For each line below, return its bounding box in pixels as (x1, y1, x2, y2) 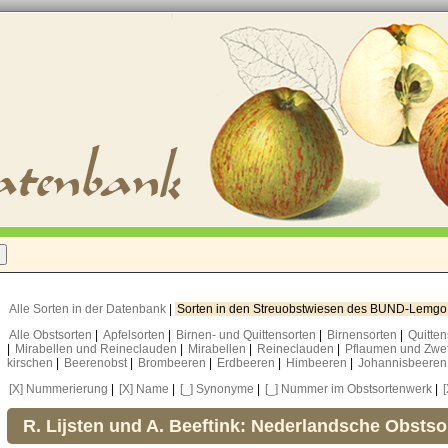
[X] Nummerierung (9, 382, 108, 396)
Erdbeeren (217, 356, 278, 370)
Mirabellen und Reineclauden (15, 342, 180, 356)
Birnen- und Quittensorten (176, 328, 319, 342)
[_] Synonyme (180, 382, 254, 396)
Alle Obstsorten (9, 328, 95, 342)
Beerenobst (64, 356, 130, 370)
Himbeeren (286, 356, 350, 370)
